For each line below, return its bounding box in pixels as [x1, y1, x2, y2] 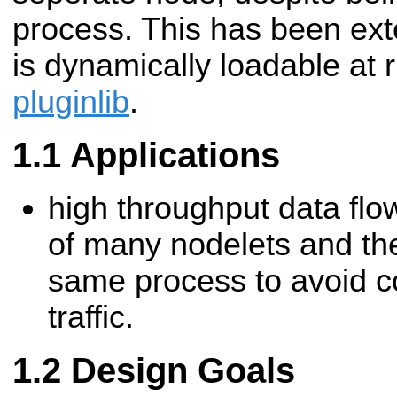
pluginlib [12, 83, 129, 120]
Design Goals [71, 351, 295, 391]
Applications [70, 135, 280, 175]
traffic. [48, 300, 134, 336]
